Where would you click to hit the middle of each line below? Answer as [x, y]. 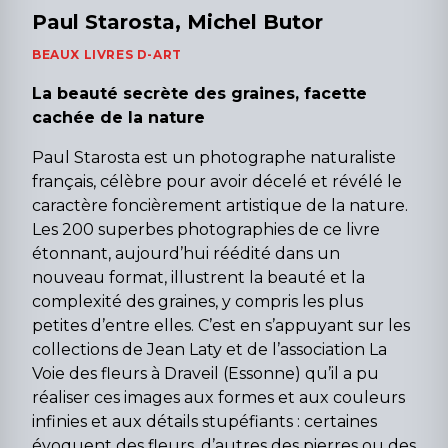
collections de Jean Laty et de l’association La [209, 349]
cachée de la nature [118, 117]
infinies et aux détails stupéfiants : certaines [204, 421]
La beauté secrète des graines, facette [199, 93]
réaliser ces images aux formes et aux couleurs [218, 397]
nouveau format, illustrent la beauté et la [198, 277]
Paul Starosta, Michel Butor [177, 21]
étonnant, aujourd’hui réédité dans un [186, 253]
